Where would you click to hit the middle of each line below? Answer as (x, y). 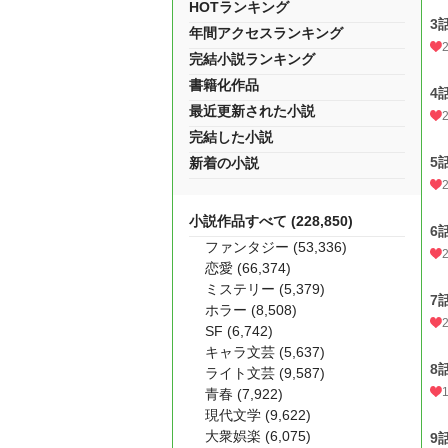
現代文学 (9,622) (258, 415)
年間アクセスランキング (266, 33)
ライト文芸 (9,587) (265, 373)
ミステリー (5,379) (265, 289)
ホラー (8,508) (251, 310)
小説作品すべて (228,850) (271, 221)
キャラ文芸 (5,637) (265, 352)
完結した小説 (231, 137)
